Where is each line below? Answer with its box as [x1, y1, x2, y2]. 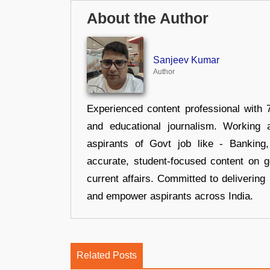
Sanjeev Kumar [152, 54, 219, 65]
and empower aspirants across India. [87, 190, 253, 202]
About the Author [87, 10, 209, 27]
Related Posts [77, 250, 137, 261]
